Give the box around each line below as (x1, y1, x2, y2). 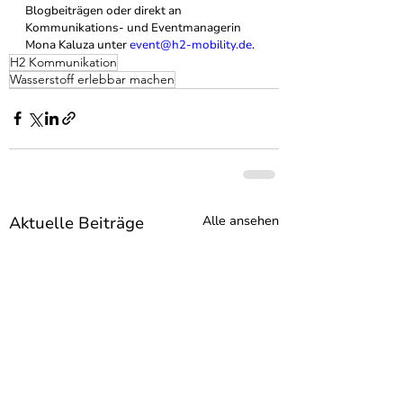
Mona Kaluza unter (25, 36, 130, 53)
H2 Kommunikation (10, 53, 117, 70)
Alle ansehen (202, 211, 279, 229)
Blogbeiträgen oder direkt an (25, 2, 184, 19)
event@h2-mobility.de (130, 36, 252, 53)
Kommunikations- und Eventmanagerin (25, 19, 244, 36)
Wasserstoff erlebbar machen (10, 70, 175, 87)
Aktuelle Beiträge (9, 211, 144, 234)
